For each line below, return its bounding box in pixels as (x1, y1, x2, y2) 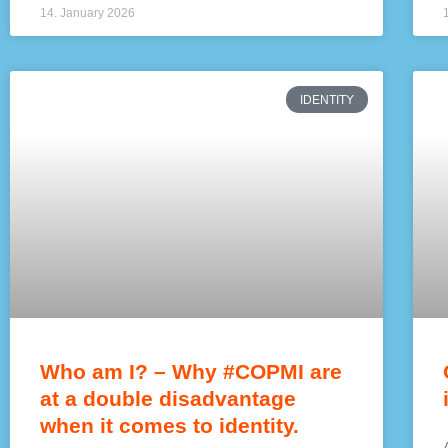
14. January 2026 (40, 6, 135, 21)
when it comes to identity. (40, 413, 299, 437)
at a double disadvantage (40, 386, 296, 410)
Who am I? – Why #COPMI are (40, 359, 342, 383)
